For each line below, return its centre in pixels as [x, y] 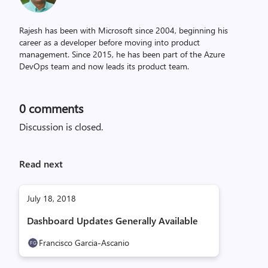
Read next [41, 164]
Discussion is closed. [61, 127]
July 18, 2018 [51, 198]
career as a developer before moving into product [109, 42]
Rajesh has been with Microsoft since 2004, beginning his [124, 30]
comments [54, 108]
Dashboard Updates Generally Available [112, 220]
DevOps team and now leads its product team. [104, 66]
